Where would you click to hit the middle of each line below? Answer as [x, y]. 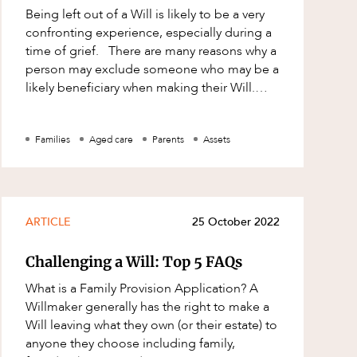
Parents [169, 139]
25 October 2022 [235, 222]
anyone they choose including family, [131, 344]
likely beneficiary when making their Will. [141, 87]
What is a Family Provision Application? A [138, 289]
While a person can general [103, 106]
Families [53, 139]
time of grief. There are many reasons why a [67, 51]
